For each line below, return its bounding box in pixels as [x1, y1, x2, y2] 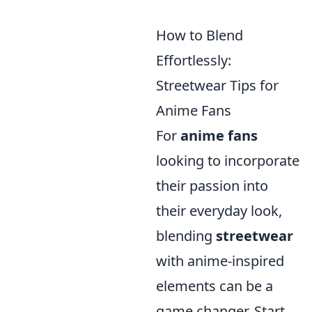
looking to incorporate [156, 151, 299, 171]
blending [156, 226, 216, 246]
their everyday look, [156, 201, 282, 221]
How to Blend [156, 26, 243, 45]
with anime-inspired [156, 251, 284, 271]
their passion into [156, 176, 268, 196]
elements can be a [156, 276, 273, 296]
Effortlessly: [156, 51, 231, 70]
